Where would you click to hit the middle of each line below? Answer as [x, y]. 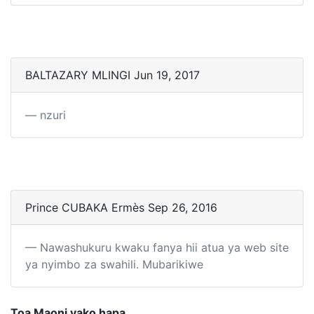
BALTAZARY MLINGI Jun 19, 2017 [112, 75]
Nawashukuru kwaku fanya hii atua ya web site [164, 248]
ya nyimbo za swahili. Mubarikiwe [114, 265]
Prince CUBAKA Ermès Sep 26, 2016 [121, 208]
